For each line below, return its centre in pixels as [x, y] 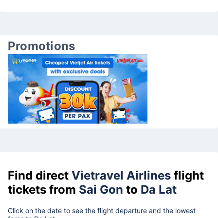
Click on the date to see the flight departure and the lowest [102, 210]
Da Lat [159, 189]
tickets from [43, 189]
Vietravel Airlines [121, 175]
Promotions [42, 46]
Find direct [40, 175]
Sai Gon [101, 189]
